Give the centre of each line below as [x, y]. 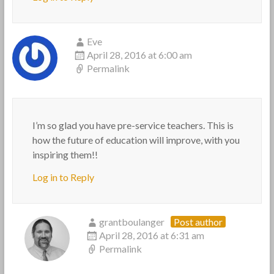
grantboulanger [131, 222]
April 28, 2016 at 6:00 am [139, 55]
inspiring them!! [65, 154]
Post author [198, 222]
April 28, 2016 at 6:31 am [151, 235]
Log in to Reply [63, 177]
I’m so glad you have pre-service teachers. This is [133, 125]
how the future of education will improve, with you [136, 140]
